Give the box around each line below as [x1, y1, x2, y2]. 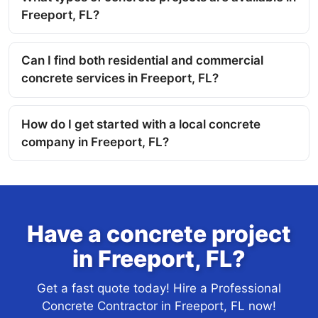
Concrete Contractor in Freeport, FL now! [42, 299, 276, 314]
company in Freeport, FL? [21, 134, 169, 149]
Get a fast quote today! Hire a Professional [37, 281, 281, 296]
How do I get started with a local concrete [21, 116, 261, 131]
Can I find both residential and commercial [21, 53, 263, 68]
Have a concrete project [27, 220, 291, 248]
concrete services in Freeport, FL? [21, 71, 219, 86]
